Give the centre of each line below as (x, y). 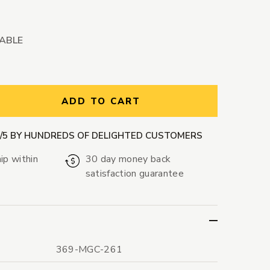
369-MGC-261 (89, 250)
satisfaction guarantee (134, 174)
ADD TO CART (101, 102)
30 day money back (128, 159)
